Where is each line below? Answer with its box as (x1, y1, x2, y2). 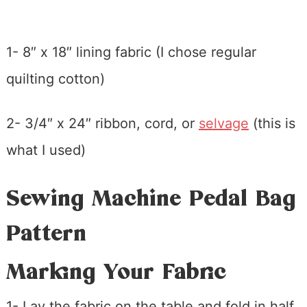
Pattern (5, 221, 86, 247)
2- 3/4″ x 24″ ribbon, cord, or (5, 115, 199, 132)
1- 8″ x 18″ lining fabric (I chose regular (5, 44, 256, 61)
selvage (198, 115, 249, 132)
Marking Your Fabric (5, 259, 226, 286)
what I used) (5, 142, 86, 159)
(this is (248, 115, 295, 132)
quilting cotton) (5, 71, 105, 88)
